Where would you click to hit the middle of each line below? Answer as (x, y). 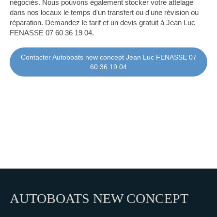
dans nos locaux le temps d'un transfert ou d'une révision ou (104, 13)
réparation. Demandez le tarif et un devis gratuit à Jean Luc (102, 23)
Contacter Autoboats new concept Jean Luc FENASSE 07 (108, 57)
